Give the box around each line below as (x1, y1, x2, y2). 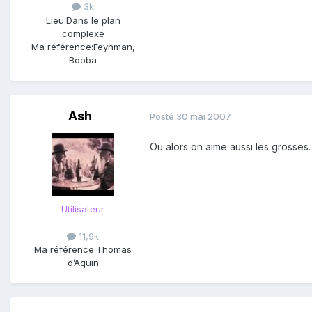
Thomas (96, 243, 132, 255)
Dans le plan (65, 14, 120, 26)
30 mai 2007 (176, 111, 231, 123)
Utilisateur (61, 203, 104, 214)
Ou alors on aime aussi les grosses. (150, 140, 311, 153)
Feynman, (93, 40, 135, 52)
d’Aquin (67, 256, 99, 268)
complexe (61, 27, 104, 39)
